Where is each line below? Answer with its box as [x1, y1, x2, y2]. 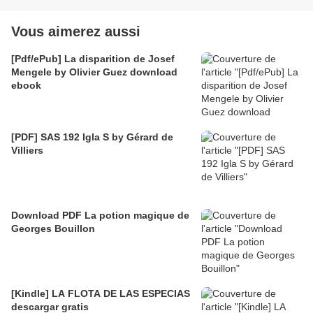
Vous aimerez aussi [11, 24, 140, 40]
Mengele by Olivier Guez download [11, 66, 177, 78]
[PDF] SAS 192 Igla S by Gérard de [11, 131, 173, 143]
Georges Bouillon [11, 223, 95, 235]
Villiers [11, 145, 43, 156]
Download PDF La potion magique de [11, 210, 189, 221]
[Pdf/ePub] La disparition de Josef [11, 53, 175, 65]
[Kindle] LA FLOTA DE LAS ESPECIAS [11, 288, 190, 300]
